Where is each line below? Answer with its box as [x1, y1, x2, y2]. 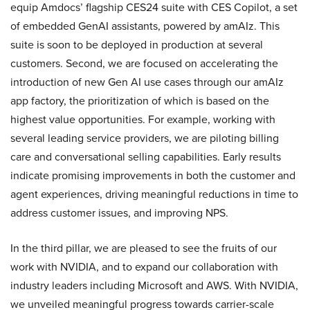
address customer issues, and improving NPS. [10, 205, 228, 221]
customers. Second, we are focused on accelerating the [10, 55, 278, 71]
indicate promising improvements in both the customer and [10, 167, 295, 183]
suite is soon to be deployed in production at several [10, 37, 263, 53]
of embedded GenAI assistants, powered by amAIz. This [10, 18, 280, 34]
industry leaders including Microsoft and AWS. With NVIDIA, [10, 277, 298, 293]
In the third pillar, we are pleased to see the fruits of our [10, 240, 277, 256]
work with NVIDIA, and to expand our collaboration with [10, 259, 278, 275]
